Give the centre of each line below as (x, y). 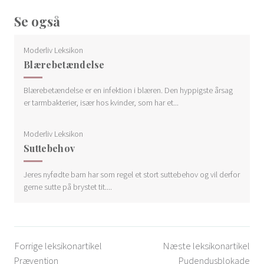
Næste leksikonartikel (206, 245)
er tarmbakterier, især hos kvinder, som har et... (101, 103)
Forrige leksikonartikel (58, 245)
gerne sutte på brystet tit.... (68, 187)
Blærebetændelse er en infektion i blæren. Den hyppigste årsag (128, 90)
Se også (37, 21)
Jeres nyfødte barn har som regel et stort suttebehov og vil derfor (132, 174)
